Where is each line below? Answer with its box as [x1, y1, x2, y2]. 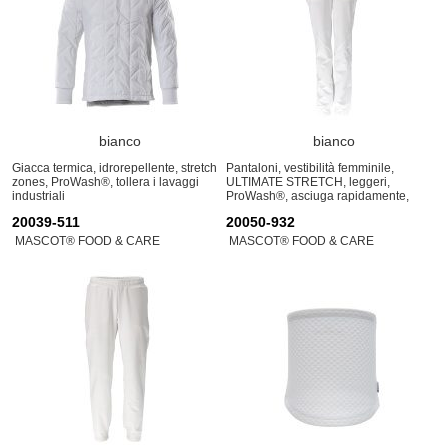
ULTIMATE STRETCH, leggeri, [226, 175, 390, 190]
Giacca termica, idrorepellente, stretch [12, 161, 217, 176]
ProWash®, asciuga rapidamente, [226, 189, 409, 204]
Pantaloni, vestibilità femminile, [226, 161, 394, 176]
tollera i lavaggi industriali [226, 203, 365, 218]
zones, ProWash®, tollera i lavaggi [12, 175, 199, 190]
